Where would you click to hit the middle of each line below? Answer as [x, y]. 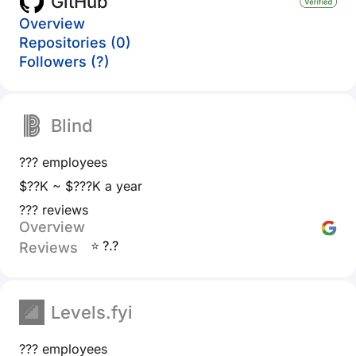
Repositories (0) [75, 43]
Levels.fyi [92, 312]
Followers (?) [64, 62]
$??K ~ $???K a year [81, 186]
